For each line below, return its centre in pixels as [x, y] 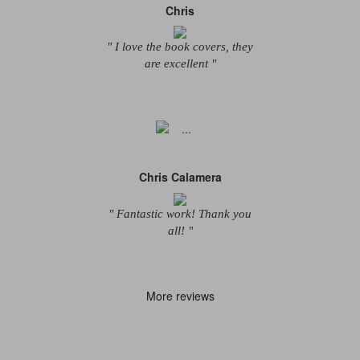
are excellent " [180, 64]
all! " [180, 230]
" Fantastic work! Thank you [180, 213]
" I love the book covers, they [180, 47]
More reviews [180, 295]
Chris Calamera [180, 177]
